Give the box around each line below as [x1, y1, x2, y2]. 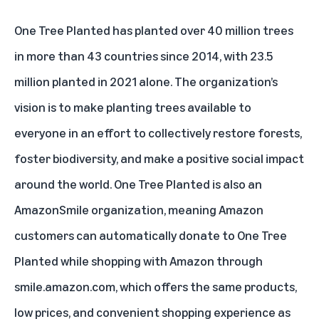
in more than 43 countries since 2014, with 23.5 [14, 48, 273, 64]
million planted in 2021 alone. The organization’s [14, 73, 278, 90]
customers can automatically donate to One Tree [14, 227, 287, 244]
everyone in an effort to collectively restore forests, [14, 125, 302, 141]
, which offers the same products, [115, 278, 297, 295]
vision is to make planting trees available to [14, 99, 251, 115]
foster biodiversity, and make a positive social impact [14, 150, 304, 167]
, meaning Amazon [164, 202, 263, 218]
